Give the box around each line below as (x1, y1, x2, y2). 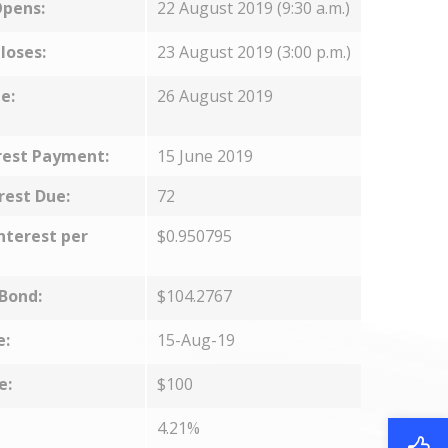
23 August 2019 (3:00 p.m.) (156, 41, 351, 63)
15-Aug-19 (156, 329, 235, 351)
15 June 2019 (156, 145, 253, 167)
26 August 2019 (156, 85, 273, 107)
